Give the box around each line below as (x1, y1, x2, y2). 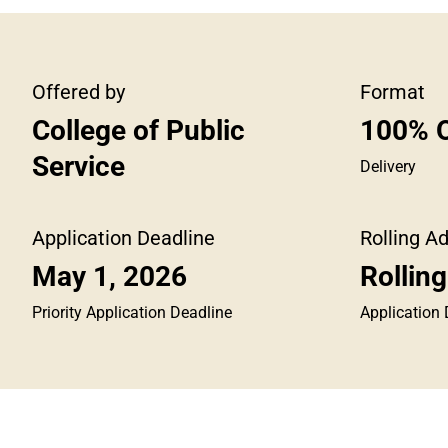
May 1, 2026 (32, 260, 188, 293)
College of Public (32, 114, 246, 147)
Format (360, 80, 426, 104)
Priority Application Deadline (32, 303, 233, 322)
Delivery (360, 157, 417, 176)
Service (32, 150, 126, 183)
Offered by (32, 80, 126, 104)
